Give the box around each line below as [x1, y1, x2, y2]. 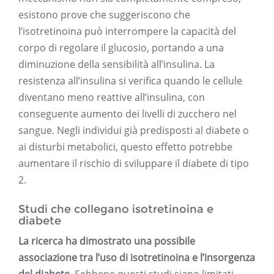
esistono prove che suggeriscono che [18, 8, 190, 22]
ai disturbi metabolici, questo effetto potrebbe [18, 140, 232, 154]
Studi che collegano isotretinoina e [18, 202, 213, 217]
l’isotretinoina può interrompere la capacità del [18, 24, 236, 39]
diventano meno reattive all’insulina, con [18, 91, 205, 105]
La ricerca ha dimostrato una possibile [18, 234, 195, 248]
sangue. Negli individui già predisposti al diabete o [18, 124, 249, 138]
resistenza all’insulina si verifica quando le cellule [18, 74, 242, 88]
